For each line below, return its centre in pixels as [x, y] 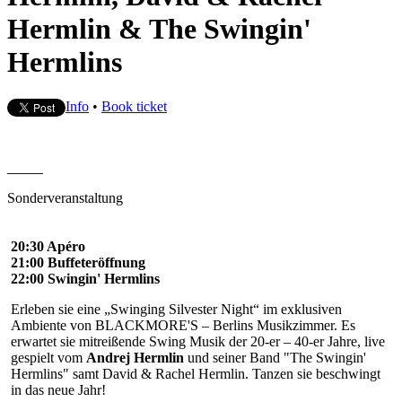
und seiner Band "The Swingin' [275, 357]
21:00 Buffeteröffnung [78, 262]
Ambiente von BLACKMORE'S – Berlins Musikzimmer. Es [183, 325]
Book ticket [134, 106]
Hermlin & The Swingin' [159, 29]
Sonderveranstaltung [65, 197]
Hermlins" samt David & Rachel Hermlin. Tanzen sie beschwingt [196, 373]
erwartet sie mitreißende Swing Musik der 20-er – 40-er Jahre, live [198, 341]
